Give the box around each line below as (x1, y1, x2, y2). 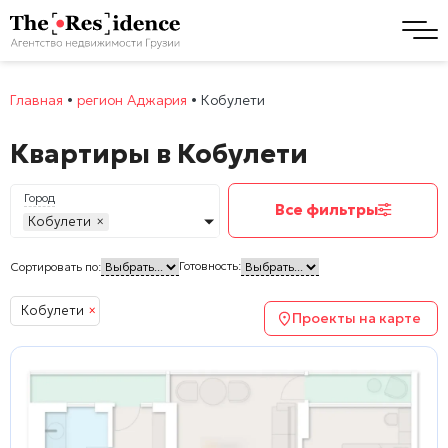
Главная (10, 90, 63, 109)
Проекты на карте (291, 308, 421, 327)
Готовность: (179, 257, 241, 273)
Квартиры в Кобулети (10, 137, 308, 170)
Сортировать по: (10, 258, 101, 274)
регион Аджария (77, 90, 187, 109)
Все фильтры (274, 200, 378, 220)
